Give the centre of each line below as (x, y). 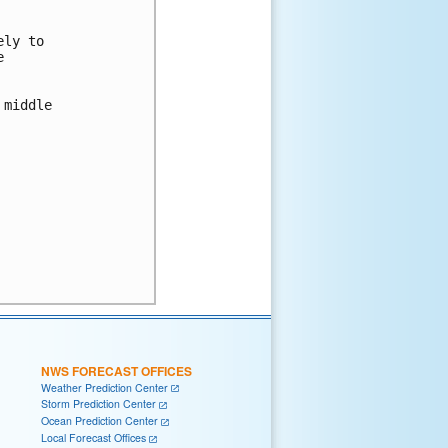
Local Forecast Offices (93, 437)
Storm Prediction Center (98, 404)
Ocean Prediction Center (99, 421)
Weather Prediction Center (104, 387)
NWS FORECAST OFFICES (116, 370)
